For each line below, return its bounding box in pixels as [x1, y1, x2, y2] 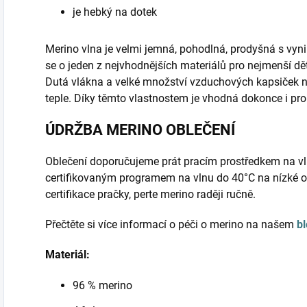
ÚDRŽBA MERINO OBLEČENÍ [45, 121, 235, 139]
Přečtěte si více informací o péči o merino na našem [45, 218, 297, 232]
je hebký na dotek [73, 5, 157, 19]
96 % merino [73, 279, 132, 293]
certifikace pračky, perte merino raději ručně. [45, 188, 256, 201]
